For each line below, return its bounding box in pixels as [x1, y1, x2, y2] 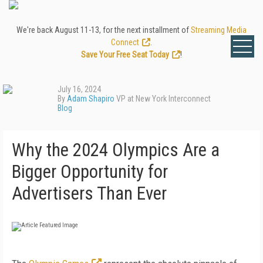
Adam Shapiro [67, 94, 114, 103]
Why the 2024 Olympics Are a [12, 139, 220, 161]
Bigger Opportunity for [12, 161, 168, 183]
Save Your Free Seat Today [81, 50, 169, 59]
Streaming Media [191, 25, 247, 35]
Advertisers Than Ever [12, 183, 167, 204]
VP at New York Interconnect [114, 94, 211, 103]
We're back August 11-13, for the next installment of [16, 25, 191, 35]
